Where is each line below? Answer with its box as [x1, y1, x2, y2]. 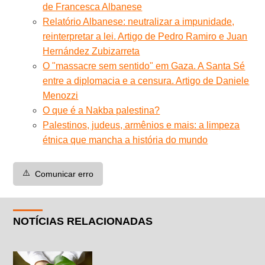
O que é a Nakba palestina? [43, 105, 160, 115]
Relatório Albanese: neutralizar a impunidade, [43, 16, 235, 27]
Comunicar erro [35, 169, 94, 179]
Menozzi [43, 90, 79, 101]
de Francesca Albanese [43, 1, 143, 12]
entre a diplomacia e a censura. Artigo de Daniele [43, 75, 250, 86]
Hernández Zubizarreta [43, 46, 140, 56]
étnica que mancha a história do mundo [43, 134, 208, 145]
